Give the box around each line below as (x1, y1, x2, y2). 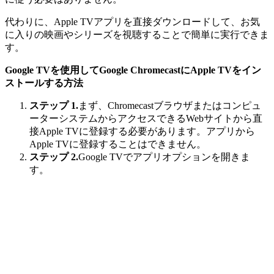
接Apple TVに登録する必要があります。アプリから (29, 125, 255, 136)
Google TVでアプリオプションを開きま (78, 151, 250, 162)
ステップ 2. (29, 151, 78, 162)
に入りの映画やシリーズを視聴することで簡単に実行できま (5, 29, 269, 40)
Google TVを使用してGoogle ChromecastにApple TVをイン (5, 64, 261, 75)
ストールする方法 (5, 77, 83, 88)
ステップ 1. (29, 100, 78, 111)
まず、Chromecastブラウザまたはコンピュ (78, 100, 261, 111)
